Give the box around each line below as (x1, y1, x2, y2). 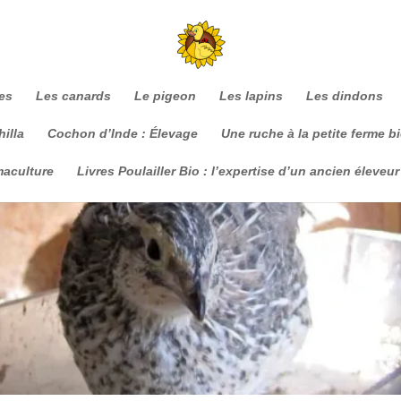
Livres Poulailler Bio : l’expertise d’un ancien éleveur (77, 164, 399, 178)
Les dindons (306, 89, 383, 103)
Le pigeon (134, 89, 196, 103)
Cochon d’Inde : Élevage (47, 126, 198, 141)
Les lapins (219, 89, 283, 103)
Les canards (36, 89, 111, 103)
